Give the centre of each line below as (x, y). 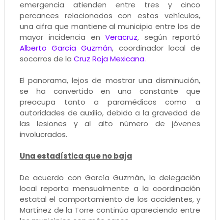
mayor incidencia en (62, 37)
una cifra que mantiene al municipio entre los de (110, 27)
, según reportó (169, 37)
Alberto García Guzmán (66, 48)
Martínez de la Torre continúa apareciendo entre (110, 210)
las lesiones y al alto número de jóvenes (110, 124)
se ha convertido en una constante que (110, 91)
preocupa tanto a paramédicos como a (110, 102)
